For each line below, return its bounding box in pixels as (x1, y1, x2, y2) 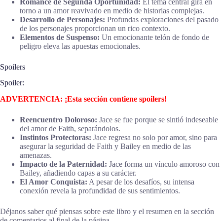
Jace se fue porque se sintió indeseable (97, 115, 218, 124)
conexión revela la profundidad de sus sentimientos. (20, 186, 180, 195)
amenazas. (20, 151, 52, 160)
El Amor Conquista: (20, 178, 87, 186)
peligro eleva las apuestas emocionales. (20, 41, 141, 50)
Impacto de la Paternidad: (20, 160, 107, 169)
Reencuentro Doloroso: (20, 115, 97, 124)
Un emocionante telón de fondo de (100, 33, 209, 41)
